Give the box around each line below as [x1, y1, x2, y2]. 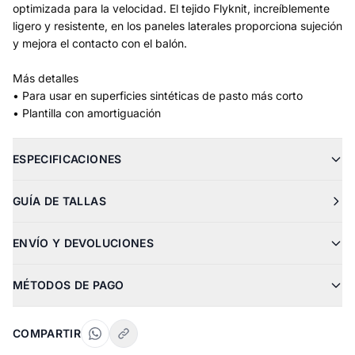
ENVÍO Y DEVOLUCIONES [13, 236, 154, 250]
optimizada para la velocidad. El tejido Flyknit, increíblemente [13, 2, 330, 15]
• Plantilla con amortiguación [13, 106, 161, 120]
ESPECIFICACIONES [13, 152, 122, 166]
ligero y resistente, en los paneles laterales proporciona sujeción [13, 19, 342, 32]
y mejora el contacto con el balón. [13, 36, 187, 50]
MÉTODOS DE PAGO [13, 278, 124, 292]
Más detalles [13, 71, 78, 85]
